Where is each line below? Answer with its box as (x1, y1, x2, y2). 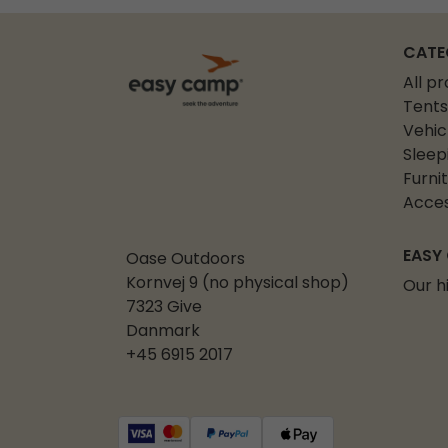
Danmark (126, 319, 200, 346)
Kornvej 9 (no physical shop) (126, 271, 349, 298)
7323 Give (126, 295, 202, 322)
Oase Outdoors (126, 247, 245, 274)
